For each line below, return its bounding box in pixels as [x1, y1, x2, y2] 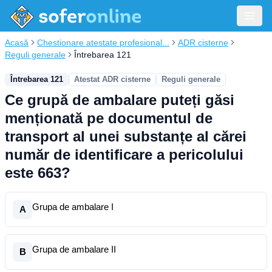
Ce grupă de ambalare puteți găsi [5, 92, 234, 108]
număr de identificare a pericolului [5, 146, 243, 163]
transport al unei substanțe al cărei [5, 128, 246, 144]
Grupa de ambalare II [32, 244, 116, 254]
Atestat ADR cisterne [74, 75, 151, 84]
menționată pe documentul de [5, 110, 212, 126]
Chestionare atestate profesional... [37, 38, 169, 47]
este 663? [5, 165, 70, 181]
